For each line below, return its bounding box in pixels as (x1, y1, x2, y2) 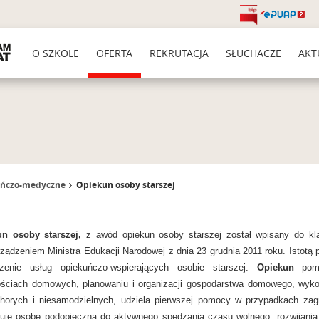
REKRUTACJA (150, 46, 209, 60)
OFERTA (96, 46, 132, 60)
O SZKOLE (32, 46, 79, 60)
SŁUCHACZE (226, 46, 281, 60)
